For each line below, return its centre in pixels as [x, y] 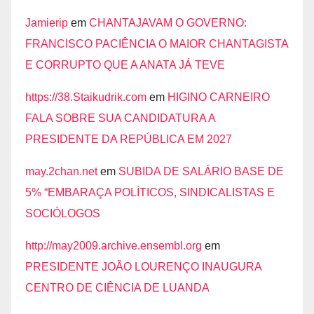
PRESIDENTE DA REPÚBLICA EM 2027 [129, 139]
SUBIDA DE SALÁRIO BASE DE [201, 171]
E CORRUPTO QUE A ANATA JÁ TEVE [125, 64]
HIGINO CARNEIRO [219, 97]
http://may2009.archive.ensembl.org [114, 245]
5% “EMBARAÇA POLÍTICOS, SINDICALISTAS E [150, 192]
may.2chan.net [61, 171]
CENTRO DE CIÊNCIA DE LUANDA [117, 287]
